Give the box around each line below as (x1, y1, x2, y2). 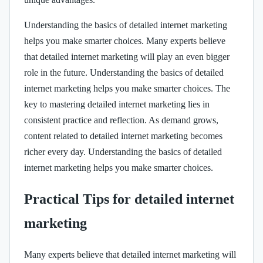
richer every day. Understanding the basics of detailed (24, 146, 222, 157)
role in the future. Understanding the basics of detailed (24, 67, 224, 77)
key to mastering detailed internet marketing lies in (24, 99, 210, 109)
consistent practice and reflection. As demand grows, (24, 114, 218, 125)
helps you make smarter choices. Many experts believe (24, 35, 225, 46)
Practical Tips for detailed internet (24, 191, 234, 207)
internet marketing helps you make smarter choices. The (24, 83, 230, 93)
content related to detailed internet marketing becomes (24, 130, 222, 141)
